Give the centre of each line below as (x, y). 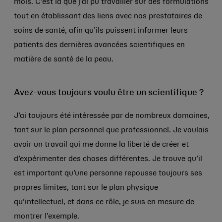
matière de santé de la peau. (64, 59)
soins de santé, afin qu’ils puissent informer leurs (101, 31)
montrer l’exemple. (47, 217)
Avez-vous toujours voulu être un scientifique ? (109, 93)
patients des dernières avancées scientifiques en (99, 45)
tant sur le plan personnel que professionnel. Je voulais (111, 130)
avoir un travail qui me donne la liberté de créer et (101, 145)
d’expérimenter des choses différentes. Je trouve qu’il (108, 159)
